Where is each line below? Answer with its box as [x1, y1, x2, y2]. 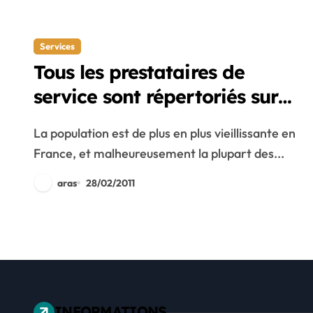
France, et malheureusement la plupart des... [34, 145, 284, 161]
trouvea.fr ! [34, 109, 133, 133]
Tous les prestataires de [34, 60, 245, 84]
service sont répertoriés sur [34, 85, 278, 108]
